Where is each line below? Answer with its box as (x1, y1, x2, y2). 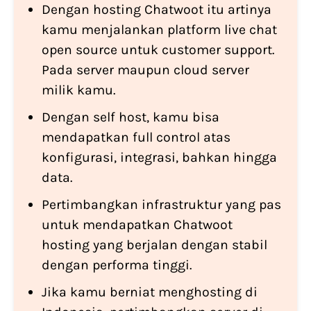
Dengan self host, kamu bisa (42, 109, 219, 126)
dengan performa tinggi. (42, 257, 192, 274)
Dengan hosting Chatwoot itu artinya (42, 1, 271, 18)
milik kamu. (42, 82, 115, 99)
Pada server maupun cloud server (42, 62, 249, 78)
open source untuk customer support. (42, 42, 274, 58)
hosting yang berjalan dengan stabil (42, 237, 267, 253)
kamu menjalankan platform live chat (42, 22, 277, 38)
